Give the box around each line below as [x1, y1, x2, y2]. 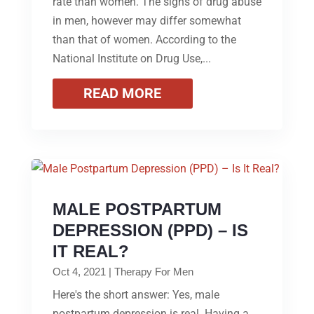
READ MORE [83, 84, 162, 102]
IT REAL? [52, 241, 129, 261]
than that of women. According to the [52, 32, 236, 46]
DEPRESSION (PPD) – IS [52, 220, 248, 240]
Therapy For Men [114, 265, 193, 278]
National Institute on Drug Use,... [52, 51, 211, 65]
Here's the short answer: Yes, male [52, 287, 219, 301]
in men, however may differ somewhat [52, 13, 241, 27]
